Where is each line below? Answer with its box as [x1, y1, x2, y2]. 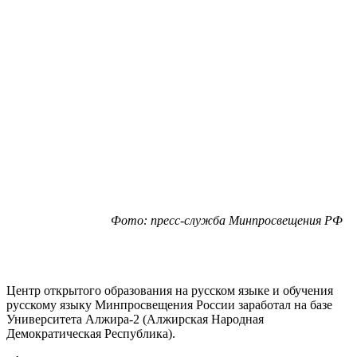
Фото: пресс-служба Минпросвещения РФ [111, 213, 343, 227]
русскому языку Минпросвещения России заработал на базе [6, 297, 332, 312]
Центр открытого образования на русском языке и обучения [6, 283, 333, 297]
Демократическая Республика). [6, 326, 175, 340]
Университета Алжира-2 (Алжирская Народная [6, 312, 264, 326]
